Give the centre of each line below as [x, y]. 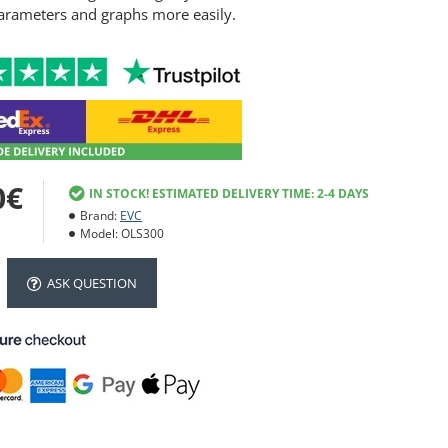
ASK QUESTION [92, 282]
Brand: [98, 215]
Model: [99, 233]
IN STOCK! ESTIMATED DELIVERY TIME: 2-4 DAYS [229, 193]
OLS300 [142, 233]
